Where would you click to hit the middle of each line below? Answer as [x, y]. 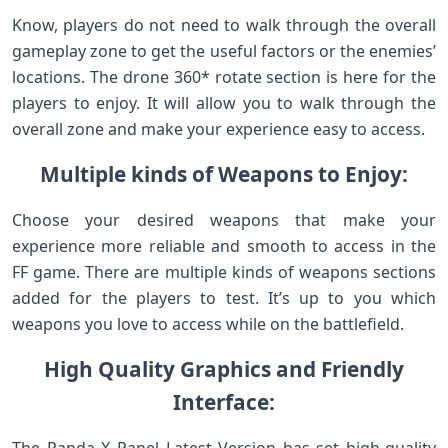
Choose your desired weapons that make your [224, 220]
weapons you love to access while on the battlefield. [208, 324]
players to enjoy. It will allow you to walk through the [224, 103]
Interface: [224, 402]
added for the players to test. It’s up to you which [224, 298]
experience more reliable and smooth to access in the [224, 246]
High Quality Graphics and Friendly [224, 369]
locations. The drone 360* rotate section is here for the [224, 77]
